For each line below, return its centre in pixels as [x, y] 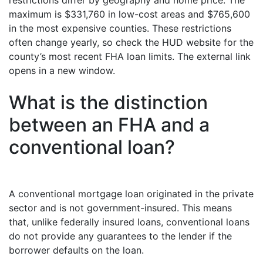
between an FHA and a [109, 125]
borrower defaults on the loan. [76, 250]
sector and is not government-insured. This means [120, 208]
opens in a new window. [62, 70]
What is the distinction [108, 102]
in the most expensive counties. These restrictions [120, 28]
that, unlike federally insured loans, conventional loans [129, 222]
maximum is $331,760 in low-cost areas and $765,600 [129, 14]
